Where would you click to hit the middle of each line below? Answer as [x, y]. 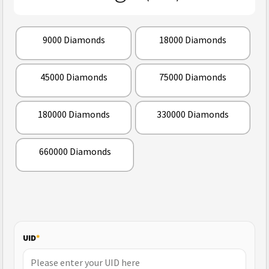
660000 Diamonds [75, 152]
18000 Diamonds [193, 40]
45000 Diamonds [74, 77]
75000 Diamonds [193, 77]
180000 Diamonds [74, 114]
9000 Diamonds [74, 40]
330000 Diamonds [193, 114]
